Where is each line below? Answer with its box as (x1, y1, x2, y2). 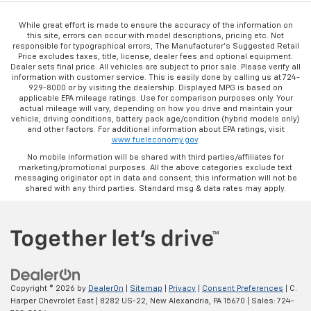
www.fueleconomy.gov (111, 135, 198, 144)
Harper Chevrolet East (10, 297, 94, 305)
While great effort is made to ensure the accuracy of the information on (18, 21, 293, 29)
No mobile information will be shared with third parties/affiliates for (27, 153, 284, 161)
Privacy (169, 285, 196, 292)
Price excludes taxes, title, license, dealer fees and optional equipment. (18, 52, 293, 60)
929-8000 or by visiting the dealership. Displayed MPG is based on (28, 83, 283, 92)
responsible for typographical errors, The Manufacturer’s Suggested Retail (12, 42, 299, 50)
